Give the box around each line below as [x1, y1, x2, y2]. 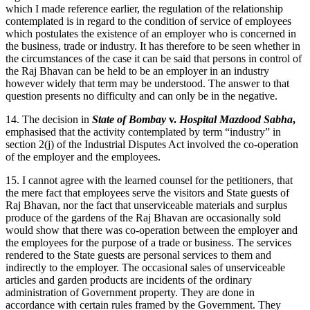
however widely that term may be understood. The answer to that [6, 77, 289, 89]
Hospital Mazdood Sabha [179, 113, 293, 125]
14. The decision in [6, 113, 92, 125]
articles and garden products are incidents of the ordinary [6, 273, 252, 286]
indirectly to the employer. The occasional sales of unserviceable [6, 261, 285, 273]
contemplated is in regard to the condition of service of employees [6, 15, 291, 27]
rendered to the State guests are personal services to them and [6, 248, 271, 261]
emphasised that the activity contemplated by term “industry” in [6, 125, 281, 138]
